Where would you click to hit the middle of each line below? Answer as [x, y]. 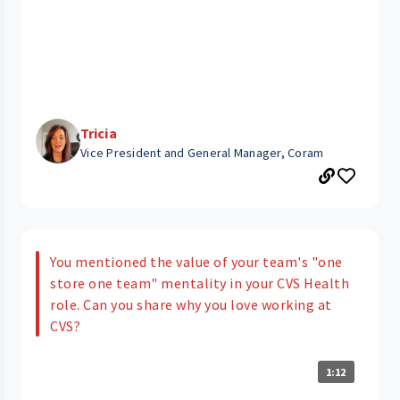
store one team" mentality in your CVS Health [200, 283]
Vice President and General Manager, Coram [202, 152]
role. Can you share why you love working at [191, 304]
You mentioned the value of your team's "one [196, 261]
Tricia [99, 133]
